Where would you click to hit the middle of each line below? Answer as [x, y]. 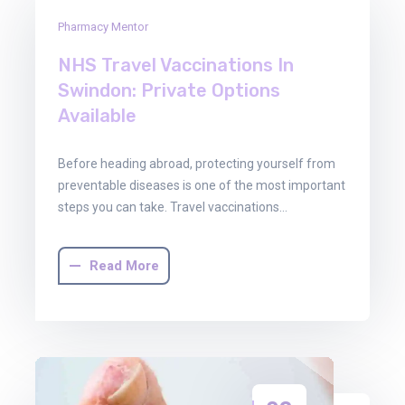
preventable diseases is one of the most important [202, 185]
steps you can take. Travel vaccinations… [173, 207]
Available [97, 115]
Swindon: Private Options [169, 90]
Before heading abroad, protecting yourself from [197, 163]
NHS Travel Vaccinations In [176, 65]
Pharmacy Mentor [103, 26]
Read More [124, 265]
